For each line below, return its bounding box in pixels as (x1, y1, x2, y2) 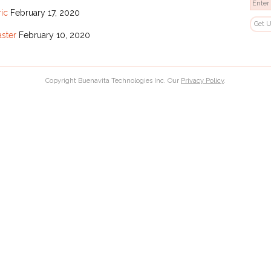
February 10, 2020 (18, 30, 90, 41)
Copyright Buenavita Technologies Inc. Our (45, 76, 181, 85)
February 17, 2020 (10, 8, 80, 18)
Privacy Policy (181, 76, 224, 85)
